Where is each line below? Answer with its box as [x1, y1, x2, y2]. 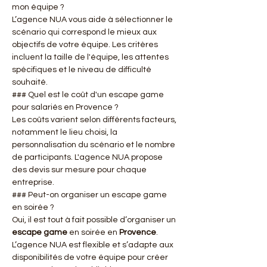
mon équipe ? [12, 3, 64, 11]
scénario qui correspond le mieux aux [12, 28, 159, 36]
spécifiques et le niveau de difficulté [12, 66, 153, 74]
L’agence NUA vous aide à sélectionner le [12, 15, 175, 24]
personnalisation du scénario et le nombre [12, 141, 177, 149]
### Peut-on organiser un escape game [12, 191, 169, 199]
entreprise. [12, 178, 54, 187]
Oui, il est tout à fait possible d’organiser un [12, 216, 178, 224]
